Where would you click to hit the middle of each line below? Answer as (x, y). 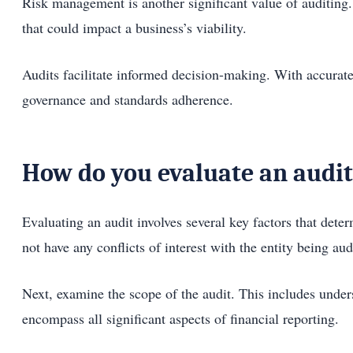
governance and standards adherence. (128, 99)
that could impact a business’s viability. (134, 27)
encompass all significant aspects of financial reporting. (180, 319)
